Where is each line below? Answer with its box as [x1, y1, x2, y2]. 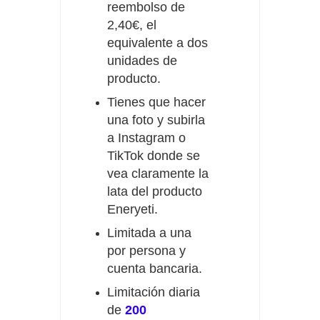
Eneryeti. [107, 202, 158, 217]
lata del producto [107, 184, 202, 199]
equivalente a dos [107, 36, 208, 51]
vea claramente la [107, 166, 209, 181]
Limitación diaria [107, 285, 200, 300]
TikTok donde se [107, 149, 200, 164]
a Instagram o [107, 131, 186, 146]
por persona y [107, 244, 186, 259]
